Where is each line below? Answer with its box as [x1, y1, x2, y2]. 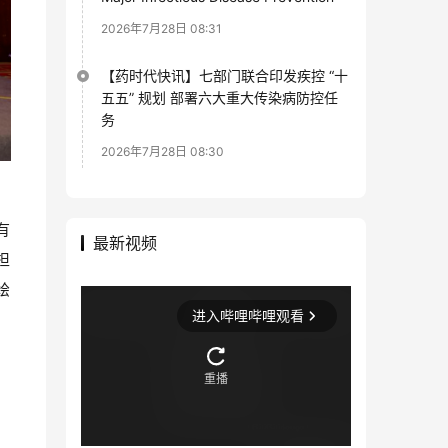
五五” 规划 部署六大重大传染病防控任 [101, 88, 338, 106]
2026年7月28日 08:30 [101, 143, 224, 159]
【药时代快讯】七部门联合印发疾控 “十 [101, 66, 348, 84]
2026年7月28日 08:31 [101, 20, 222, 36]
